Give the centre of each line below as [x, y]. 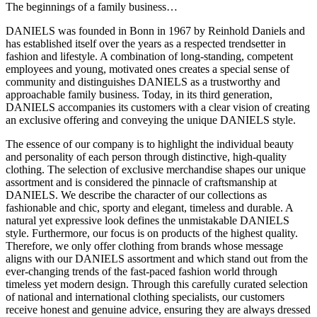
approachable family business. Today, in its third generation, [139, 95]
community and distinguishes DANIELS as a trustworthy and [143, 82]
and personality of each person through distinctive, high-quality [146, 157]
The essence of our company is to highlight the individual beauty [150, 144]
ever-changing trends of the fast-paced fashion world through [142, 272]
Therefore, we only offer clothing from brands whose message [144, 246]
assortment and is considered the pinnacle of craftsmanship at [141, 183]
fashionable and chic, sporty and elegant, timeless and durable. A [149, 208]
